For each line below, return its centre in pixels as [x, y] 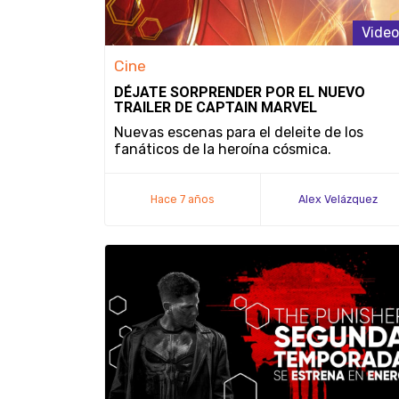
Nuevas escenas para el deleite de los [239, 132]
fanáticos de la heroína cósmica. [223, 149]
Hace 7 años [183, 199]
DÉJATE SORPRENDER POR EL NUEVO [240, 92]
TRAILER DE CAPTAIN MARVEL [216, 107]
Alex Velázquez [338, 199]
